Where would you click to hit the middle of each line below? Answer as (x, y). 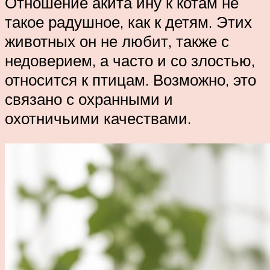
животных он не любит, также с (117, 41)
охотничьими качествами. (98, 118)
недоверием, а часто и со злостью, (130, 61)
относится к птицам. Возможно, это (130, 80)
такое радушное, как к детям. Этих (128, 22)
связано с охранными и (89, 99)
